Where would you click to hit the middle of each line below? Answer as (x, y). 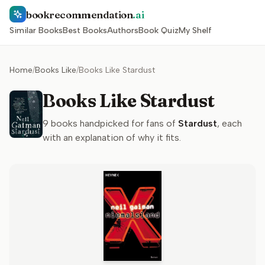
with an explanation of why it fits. (112, 138)
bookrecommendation (80, 14)
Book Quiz (159, 30)
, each (230, 123)
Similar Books (36, 30)
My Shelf (195, 30)
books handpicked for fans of (112, 123)
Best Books (85, 30)
